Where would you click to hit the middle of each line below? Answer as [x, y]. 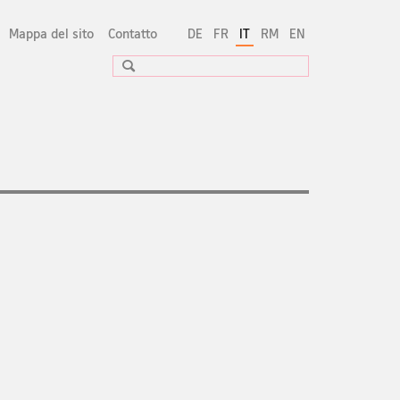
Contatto [133, 33]
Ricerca [170, 69]
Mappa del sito [52, 33]
